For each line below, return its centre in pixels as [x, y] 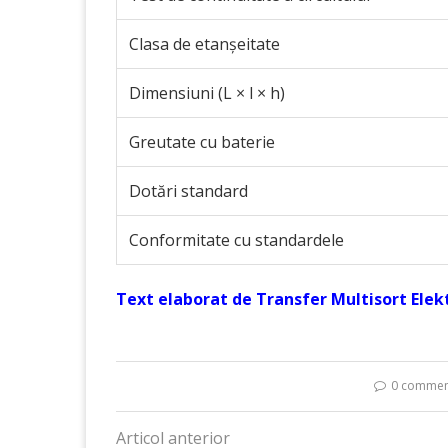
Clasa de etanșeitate [204, 44]
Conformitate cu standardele [236, 240]
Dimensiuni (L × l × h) [207, 93]
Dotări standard [188, 191]
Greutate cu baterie [202, 142]
